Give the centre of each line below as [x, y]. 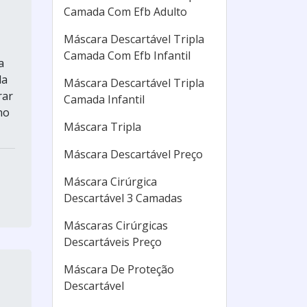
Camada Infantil [104, 99]
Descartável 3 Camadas [123, 198]
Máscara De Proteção [119, 269]
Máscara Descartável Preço [133, 154]
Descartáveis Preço [113, 242]
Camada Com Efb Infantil [127, 56]
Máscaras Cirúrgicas [116, 225]
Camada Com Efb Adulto [125, 12]
